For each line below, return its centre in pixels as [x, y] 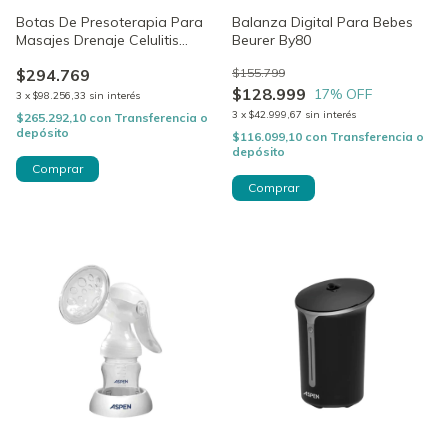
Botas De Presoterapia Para [109, 21]
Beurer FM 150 [63, 57]
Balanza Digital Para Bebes [322, 21]
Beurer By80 [271, 39]
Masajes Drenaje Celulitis [97, 39]
